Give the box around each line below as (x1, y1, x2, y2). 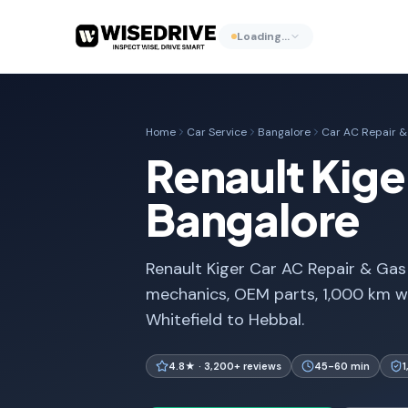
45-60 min (314, 360, 370, 372)
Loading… (236, 29, 290, 44)
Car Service (187, 125, 247, 139)
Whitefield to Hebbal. (146, 309, 304, 331)
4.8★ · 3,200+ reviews (168, 360, 281, 372)
